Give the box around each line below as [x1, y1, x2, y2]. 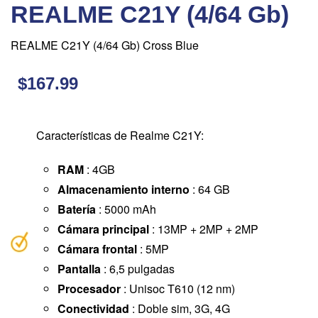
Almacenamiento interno [57, 181, 190, 197]
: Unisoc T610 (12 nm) [121, 280, 235, 297]
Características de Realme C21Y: [36, 127, 204, 143]
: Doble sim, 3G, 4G [129, 300, 230, 317]
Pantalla [57, 261, 101, 277]
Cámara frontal [57, 241, 137, 257]
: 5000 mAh [96, 201, 156, 217]
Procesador [57, 280, 121, 297]
